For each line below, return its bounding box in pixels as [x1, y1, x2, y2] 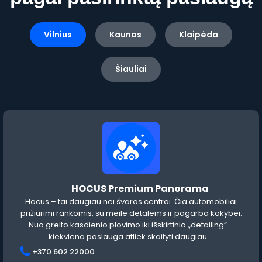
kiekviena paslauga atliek [48, 231, 147, 243]
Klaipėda [179, 29, 218, 41]
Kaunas [109, 29, 142, 41]
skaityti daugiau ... [147, 231, 214, 243]
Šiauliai [115, 63, 147, 75]
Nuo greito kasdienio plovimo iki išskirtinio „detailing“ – [28, 219, 234, 231]
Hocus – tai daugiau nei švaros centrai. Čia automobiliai [25, 196, 237, 208]
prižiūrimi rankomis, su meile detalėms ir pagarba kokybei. [20, 208, 242, 219]
